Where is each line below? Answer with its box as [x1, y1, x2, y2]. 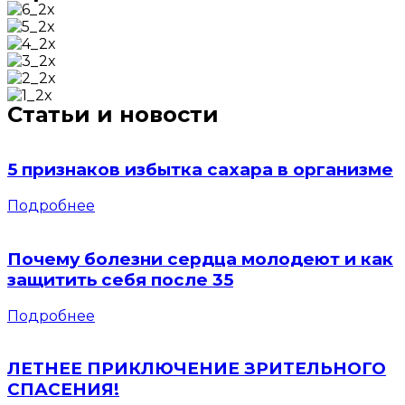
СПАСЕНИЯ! [7, 379, 119, 400]
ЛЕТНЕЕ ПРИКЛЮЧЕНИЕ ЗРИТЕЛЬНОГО [7, 358, 386, 380]
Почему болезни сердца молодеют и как [7, 248, 393, 269]
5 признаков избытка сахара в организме [7, 159, 393, 181]
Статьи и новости [7, 100, 219, 127]
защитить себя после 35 [7, 268, 233, 290]
